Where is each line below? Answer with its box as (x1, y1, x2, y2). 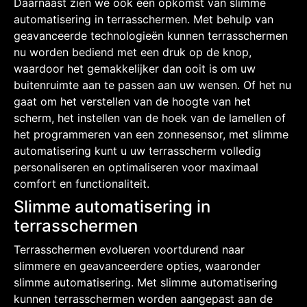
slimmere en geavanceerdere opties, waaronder (14, 258, 260, 273)
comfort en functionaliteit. (14, 176, 149, 191)
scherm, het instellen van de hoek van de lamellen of (14, 110, 286, 125)
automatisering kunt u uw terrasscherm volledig (14, 143, 261, 158)
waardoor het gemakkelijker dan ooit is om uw (14, 61, 256, 75)
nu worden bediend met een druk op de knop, (14, 45, 251, 59)
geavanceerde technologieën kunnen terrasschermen (14, 28, 288, 42)
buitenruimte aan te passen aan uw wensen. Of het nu (14, 77, 291, 92)
